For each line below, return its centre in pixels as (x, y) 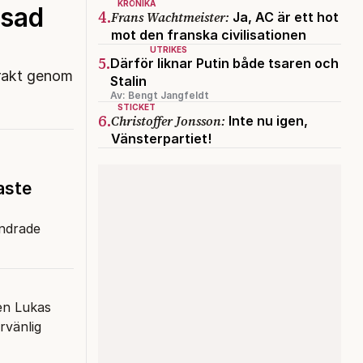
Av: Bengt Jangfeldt (160, 95)
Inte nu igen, (267, 120)
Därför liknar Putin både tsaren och (224, 63)
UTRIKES (169, 49)
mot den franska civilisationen (209, 34)
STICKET (137, 107)
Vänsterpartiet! (161, 138)
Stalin (128, 81)
